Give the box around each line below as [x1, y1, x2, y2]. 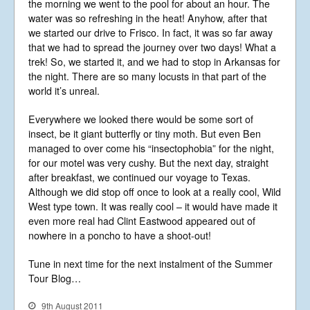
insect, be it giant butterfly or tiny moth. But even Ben [28, 126, 261, 140]
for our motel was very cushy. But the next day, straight [28, 155, 268, 170]
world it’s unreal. [28, 83, 100, 98]
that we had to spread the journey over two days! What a [28, 39, 276, 54]
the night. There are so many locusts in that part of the [28, 69, 266, 83]
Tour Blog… [28, 271, 86, 285]
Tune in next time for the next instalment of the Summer [28, 256, 273, 271]
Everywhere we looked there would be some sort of [28, 111, 253, 126]
